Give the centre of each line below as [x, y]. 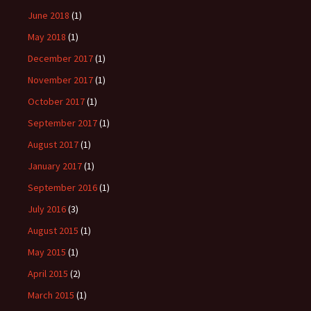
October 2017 [56, 101]
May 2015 [47, 252]
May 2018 [47, 36]
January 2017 [55, 166]
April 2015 [48, 273]
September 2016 [62, 187]
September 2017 [62, 123]
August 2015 [53, 230]
